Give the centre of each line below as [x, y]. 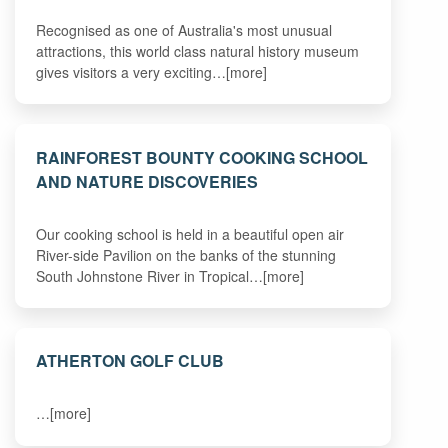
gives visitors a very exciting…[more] [152, 71]
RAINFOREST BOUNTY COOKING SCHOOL [202, 157]
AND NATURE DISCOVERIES [147, 181]
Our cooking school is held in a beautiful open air [190, 233]
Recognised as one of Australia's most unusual [184, 29]
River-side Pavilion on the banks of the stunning [186, 254]
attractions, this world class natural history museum [198, 50]
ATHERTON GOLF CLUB [130, 361]
